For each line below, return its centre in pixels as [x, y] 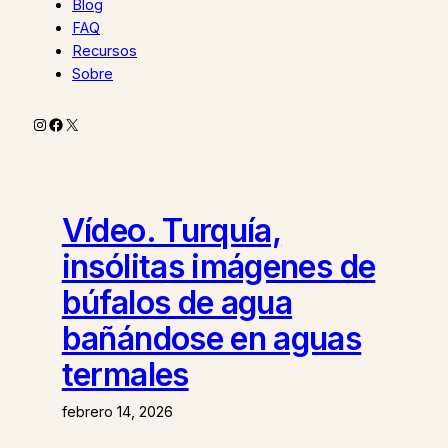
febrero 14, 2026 [117, 411]
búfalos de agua [177, 302]
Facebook [85, 123]
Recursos [104, 51]
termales [125, 374]
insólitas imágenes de [218, 266]
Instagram [69, 123]
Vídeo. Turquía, [171, 230]
